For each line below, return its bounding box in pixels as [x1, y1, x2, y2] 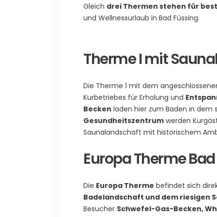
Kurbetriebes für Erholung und [83, 92, 186, 102]
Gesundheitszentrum [83, 115, 164, 125]
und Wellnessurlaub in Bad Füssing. [83, 13, 200, 23]
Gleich [83, 1, 107, 11]
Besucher [83, 203, 117, 214]
